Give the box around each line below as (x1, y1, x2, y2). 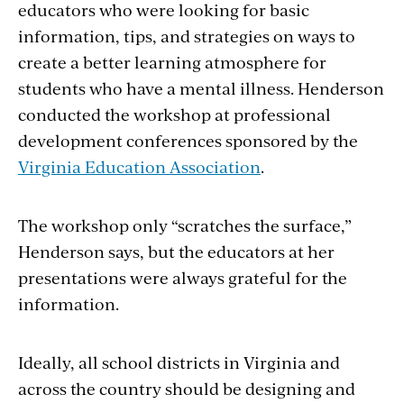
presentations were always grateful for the (18, 266, 347, 289)
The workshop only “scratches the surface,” (18, 214, 352, 237)
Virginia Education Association (18, 155, 261, 179)
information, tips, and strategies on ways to (18, 24, 355, 48)
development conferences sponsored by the (18, 129, 358, 152)
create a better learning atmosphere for (18, 50, 326, 74)
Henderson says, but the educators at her (18, 240, 335, 263)
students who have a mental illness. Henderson (18, 77, 384, 100)
